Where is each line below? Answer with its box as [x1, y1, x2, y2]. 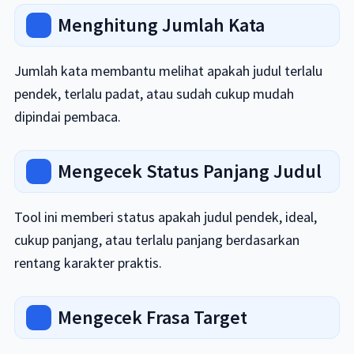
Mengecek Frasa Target [57, 305, 247, 330]
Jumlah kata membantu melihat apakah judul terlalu [13, 62, 322, 80]
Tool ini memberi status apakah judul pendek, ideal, [13, 208, 317, 226]
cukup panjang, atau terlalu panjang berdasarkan [13, 231, 299, 249]
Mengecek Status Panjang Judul [57, 159, 322, 183]
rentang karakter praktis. [13, 254, 162, 272]
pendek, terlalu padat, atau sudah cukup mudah [13, 85, 294, 103]
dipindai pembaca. [13, 107, 121, 126]
